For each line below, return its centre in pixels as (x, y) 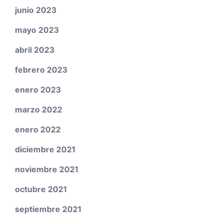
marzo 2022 (39, 110)
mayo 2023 (37, 30)
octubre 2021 (41, 189)
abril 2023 (35, 50)
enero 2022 (38, 130)
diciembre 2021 (45, 150)
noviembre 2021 (47, 169)
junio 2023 (36, 10)
